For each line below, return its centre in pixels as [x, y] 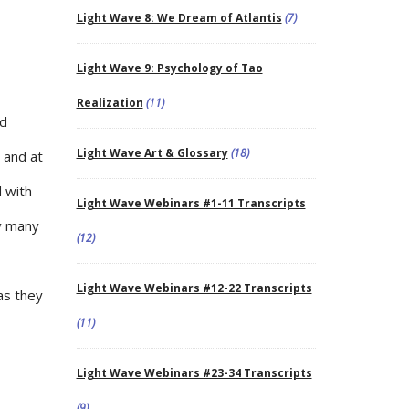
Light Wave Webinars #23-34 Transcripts [194, 372]
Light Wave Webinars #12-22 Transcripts [194, 288]
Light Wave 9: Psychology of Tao [169, 68]
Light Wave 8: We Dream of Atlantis [179, 17]
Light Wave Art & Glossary [152, 152]
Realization [110, 102]
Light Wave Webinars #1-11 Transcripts [191, 203]
